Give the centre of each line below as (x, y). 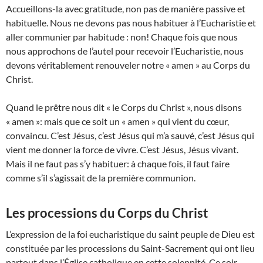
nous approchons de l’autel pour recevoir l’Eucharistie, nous (125, 51)
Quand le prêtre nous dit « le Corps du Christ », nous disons (124, 107)
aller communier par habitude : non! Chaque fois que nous (122, 37)
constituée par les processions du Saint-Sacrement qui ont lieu (130, 248)
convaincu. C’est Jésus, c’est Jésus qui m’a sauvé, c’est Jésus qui (130, 136)
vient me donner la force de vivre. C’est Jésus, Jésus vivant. (122, 150)
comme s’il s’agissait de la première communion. (101, 178)
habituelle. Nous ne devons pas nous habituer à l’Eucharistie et (131, 23)
